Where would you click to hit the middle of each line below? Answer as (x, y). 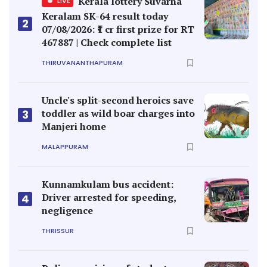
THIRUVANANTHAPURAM (82, 62)
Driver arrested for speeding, (109, 198)
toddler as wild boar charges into (118, 114)
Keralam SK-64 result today (105, 16)
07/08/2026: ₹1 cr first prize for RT (118, 30)
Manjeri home (74, 127)
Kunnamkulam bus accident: (108, 184)
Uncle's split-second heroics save (118, 100)
